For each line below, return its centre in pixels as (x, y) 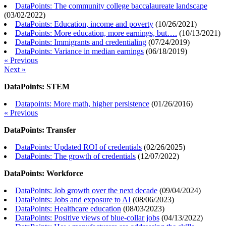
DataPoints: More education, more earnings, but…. (96, 33)
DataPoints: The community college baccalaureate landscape (111, 6)
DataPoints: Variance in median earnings (79, 51)
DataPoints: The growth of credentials (75, 156)
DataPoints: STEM (37, 87)
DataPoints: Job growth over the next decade (86, 191)
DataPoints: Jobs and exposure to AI (73, 200)
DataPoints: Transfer (40, 130)
